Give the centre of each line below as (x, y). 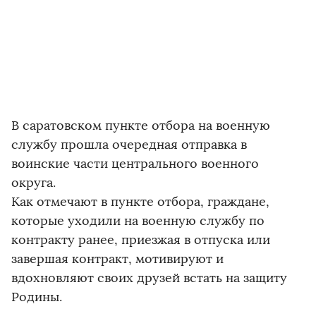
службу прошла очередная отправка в (129, 145)
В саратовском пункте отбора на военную (141, 126)
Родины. (37, 297)
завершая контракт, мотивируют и (117, 259)
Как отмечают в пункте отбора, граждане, (140, 202)
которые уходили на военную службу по (138, 221)
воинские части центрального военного (135, 164)
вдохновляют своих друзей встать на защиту (149, 278)
